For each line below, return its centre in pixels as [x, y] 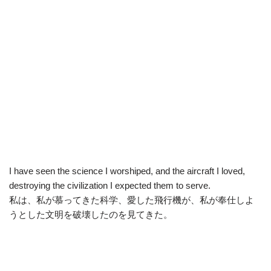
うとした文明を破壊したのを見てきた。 [91, 214]
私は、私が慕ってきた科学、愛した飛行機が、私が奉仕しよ [132, 200]
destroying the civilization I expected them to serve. [110, 185]
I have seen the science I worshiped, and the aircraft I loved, [127, 171]
